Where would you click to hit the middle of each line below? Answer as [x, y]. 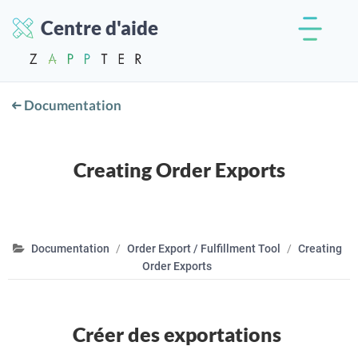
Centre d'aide [99, 28]
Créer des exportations [177, 334]
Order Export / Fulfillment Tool [203, 248]
